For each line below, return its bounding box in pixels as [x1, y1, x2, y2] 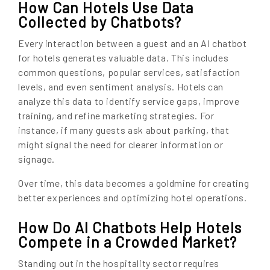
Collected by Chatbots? [18, 12, 181, 31]
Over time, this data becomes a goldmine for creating [18, 177, 250, 189]
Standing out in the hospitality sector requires [18, 257, 220, 269]
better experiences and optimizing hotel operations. [18, 191, 247, 203]
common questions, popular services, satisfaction [18, 66, 240, 78]
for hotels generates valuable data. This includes [18, 51, 229, 63]
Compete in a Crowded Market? [18, 232, 237, 251]
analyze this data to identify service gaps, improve [18, 95, 240, 107]
